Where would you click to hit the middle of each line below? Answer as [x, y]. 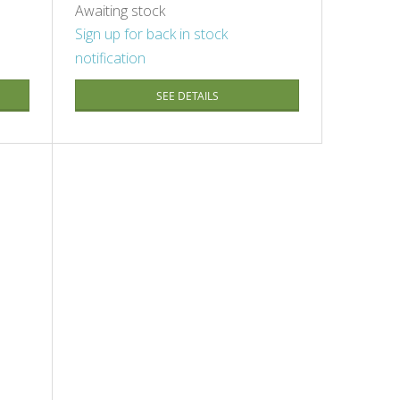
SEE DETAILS [187, 96]
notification [111, 58]
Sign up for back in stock [152, 34]
